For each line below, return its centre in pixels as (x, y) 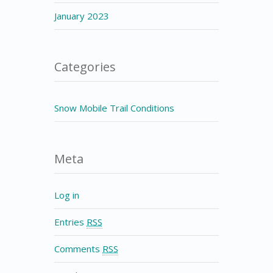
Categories (85, 67)
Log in (67, 195)
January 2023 (82, 16)
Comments (78, 249)
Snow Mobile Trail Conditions (114, 108)
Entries (70, 222)
